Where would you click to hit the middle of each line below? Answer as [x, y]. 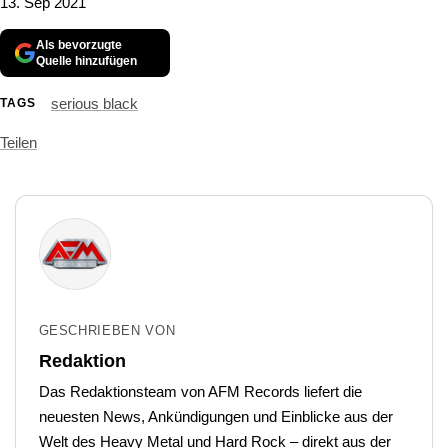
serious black [94, 103]
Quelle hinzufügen [86, 60]
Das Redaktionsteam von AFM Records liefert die [200, 392]
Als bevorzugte [79, 44]
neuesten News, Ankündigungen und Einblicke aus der [215, 417]
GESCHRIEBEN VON [107, 331]
